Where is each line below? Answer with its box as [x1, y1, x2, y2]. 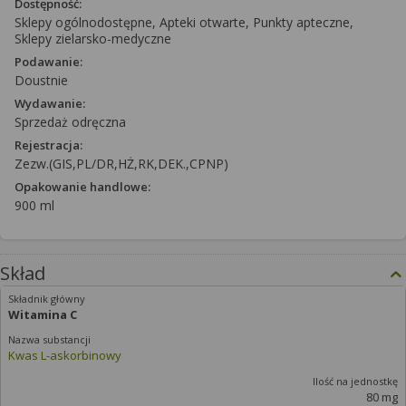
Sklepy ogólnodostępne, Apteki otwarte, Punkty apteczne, [14, 14, 353, 31]
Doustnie [14, 72, 68, 89]
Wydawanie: [14, 95, 85, 111]
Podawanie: [14, 53, 82, 70]
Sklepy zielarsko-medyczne [14, 30, 171, 47]
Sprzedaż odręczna [14, 113, 126, 130]
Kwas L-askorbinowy [8, 347, 121, 364]
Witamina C [8, 306, 77, 324]
